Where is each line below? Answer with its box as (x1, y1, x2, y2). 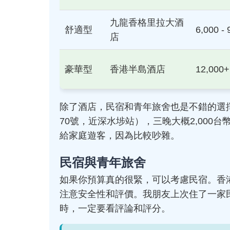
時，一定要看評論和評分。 (60, 203, 170, 214)
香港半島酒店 (110, 64, 165, 74)
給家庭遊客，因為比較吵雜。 (60, 130, 180, 141)
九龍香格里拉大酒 (110, 17, 184, 28)
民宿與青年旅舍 (60, 156, 146, 169)
